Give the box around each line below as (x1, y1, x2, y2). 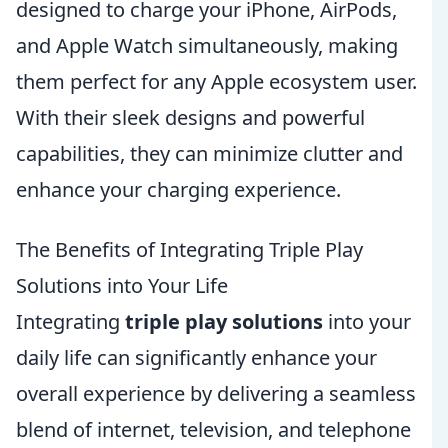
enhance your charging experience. (16, 176, 341, 203)
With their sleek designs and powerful (16, 104, 365, 131)
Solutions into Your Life (16, 272, 228, 299)
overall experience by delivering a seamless (16, 380, 416, 407)
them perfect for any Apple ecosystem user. (16, 68, 417, 95)
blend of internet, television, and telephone (16, 416, 411, 443)
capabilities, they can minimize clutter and (16, 140, 403, 167)
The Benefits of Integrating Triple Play (16, 236, 363, 263)
